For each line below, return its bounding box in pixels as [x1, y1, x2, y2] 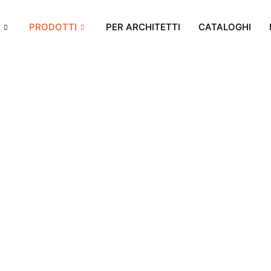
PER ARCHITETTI [105, 21, 180, 33]
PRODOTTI [28, 21, 77, 33]
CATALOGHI [198, 21, 251, 33]
